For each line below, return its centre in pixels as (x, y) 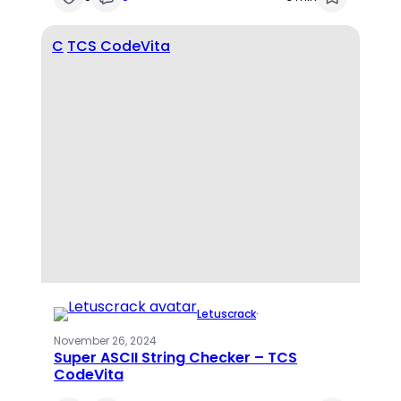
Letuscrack (227, 313)
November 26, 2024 (106, 340)
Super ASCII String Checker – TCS (176, 357)
